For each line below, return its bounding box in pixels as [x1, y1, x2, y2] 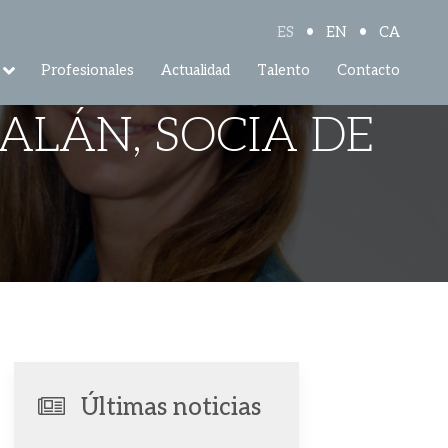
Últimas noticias [80, 393, 261, 423]
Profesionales [41, 61, 135, 79]
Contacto [337, 61, 400, 79]
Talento [257, 61, 311, 79]
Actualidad [161, 61, 231, 79]
